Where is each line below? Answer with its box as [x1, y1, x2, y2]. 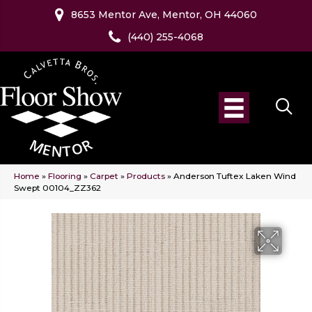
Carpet [90, 171, 118, 182]
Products [127, 171, 165, 182]
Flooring [48, 171, 81, 182]
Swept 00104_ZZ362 [14, 182, 101, 194]
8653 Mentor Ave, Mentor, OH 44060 [71, 8, 257, 21]
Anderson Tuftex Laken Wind [173, 171, 296, 182]
